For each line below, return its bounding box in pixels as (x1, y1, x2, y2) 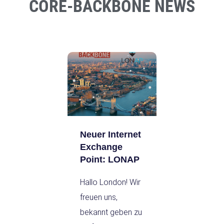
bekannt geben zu (80, 207, 142, 217)
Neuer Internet (80, 129, 141, 139)
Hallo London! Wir (80, 177, 140, 187)
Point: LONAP (80, 154, 139, 164)
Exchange (80, 141, 122, 152)
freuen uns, (80, 192, 117, 202)
